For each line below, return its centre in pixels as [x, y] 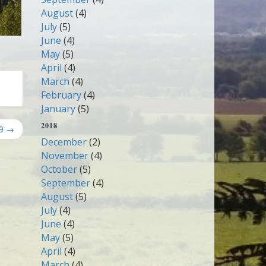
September [65, 183]
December [64, 142]
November [64, 156]
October [59, 169]
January [58, 109]
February [61, 95]
